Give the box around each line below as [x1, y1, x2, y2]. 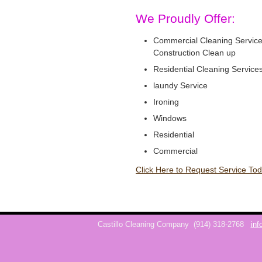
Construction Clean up [153, 48, 236, 57]
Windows [153, 113, 187, 123]
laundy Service [153, 81, 208, 90]
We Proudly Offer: [136, 12, 235, 25]
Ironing [153, 97, 179, 106]
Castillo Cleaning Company [97, 220, 191, 229]
